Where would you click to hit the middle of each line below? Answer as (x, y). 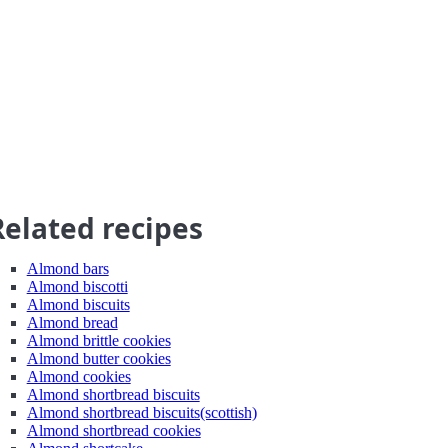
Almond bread (72, 322)
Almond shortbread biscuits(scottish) (141, 412)
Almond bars (67, 268)
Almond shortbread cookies (113, 430)
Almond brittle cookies (98, 340)
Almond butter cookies (98, 358)
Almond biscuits (78, 304)
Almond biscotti (77, 286)
